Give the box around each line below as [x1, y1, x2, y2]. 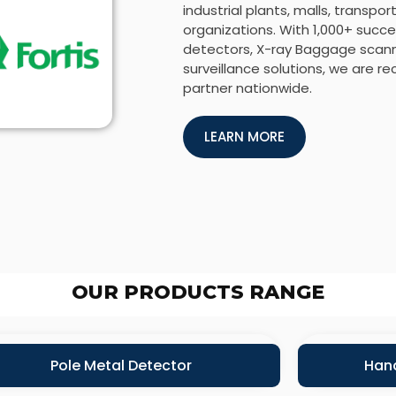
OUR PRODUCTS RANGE [72, 280, 324, 305]
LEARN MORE [204, 127, 285, 147]
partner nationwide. [183, 79, 312, 98]
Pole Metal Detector [49, 355, 192, 377]
